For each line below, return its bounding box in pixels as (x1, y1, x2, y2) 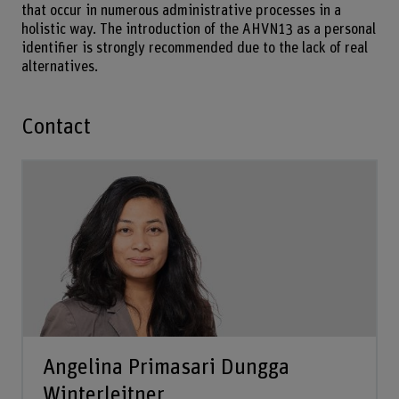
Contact (20, 115, 91, 138)
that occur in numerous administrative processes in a (20, 4, 341, 19)
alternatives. (20, 60, 98, 75)
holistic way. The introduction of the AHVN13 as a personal (20, 22, 376, 37)
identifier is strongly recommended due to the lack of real (20, 41, 368, 56)
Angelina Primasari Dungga (42, 355, 289, 379)
